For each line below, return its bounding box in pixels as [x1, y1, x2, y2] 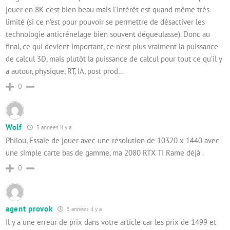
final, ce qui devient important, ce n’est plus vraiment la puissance [6, 42, 218, 51]
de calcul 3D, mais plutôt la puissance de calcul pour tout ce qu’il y [6, 54, 222, 64]
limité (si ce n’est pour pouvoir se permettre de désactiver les [6, 17, 205, 27]
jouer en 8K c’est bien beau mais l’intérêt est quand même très [6, 5, 209, 14]
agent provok [6, 204, 53, 214]
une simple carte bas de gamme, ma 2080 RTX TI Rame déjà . [6, 148, 204, 158]
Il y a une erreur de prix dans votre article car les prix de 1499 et [6, 217, 216, 227]
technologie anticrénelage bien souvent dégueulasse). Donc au [6, 29, 210, 39]
